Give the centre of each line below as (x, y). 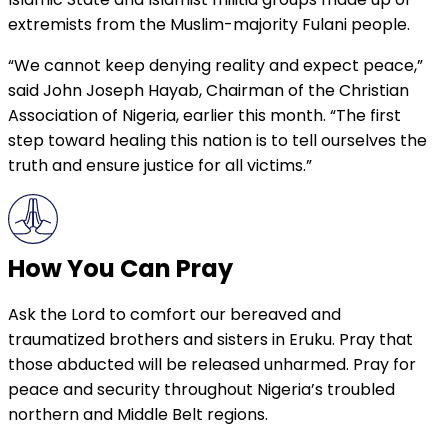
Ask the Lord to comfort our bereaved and (174, 315)
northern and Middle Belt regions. (146, 415)
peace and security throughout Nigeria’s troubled (201, 390)
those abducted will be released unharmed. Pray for (212, 365)
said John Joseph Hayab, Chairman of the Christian (208, 91)
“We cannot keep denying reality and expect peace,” (215, 66)
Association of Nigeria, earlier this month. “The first (204, 116)
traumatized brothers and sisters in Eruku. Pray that (210, 340)
